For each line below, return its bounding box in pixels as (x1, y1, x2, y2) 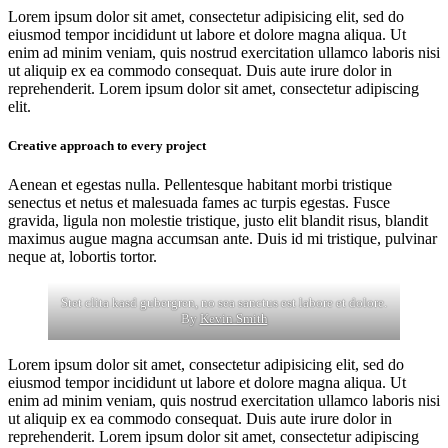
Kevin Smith (199, 311, 268, 327)
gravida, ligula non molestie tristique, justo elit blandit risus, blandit (8, 212, 428, 230)
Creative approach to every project (8, 137, 206, 153)
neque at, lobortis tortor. (8, 248, 157, 266)
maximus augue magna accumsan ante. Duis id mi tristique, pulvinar (8, 230, 437, 248)
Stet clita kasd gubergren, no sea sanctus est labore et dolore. (61, 295, 387, 311)
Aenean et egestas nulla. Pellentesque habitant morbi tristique (8, 176, 392, 194)
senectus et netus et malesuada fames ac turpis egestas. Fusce (8, 194, 390, 212)
